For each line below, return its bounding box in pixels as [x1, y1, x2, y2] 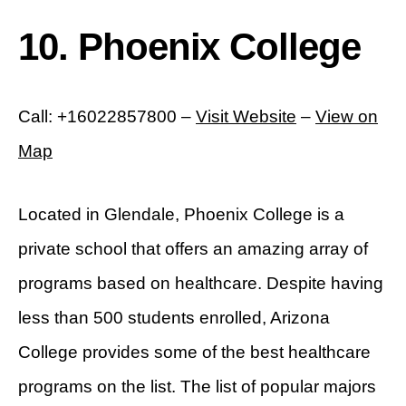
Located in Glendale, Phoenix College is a [18, 205, 344, 225]
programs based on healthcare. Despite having [18, 274, 383, 294]
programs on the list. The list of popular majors [18, 377, 376, 397]
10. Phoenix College [18, 25, 362, 69]
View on [315, 107, 378, 127]
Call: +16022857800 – [18, 107, 196, 127]
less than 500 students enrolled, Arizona [18, 308, 330, 328]
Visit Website [196, 107, 296, 127]
